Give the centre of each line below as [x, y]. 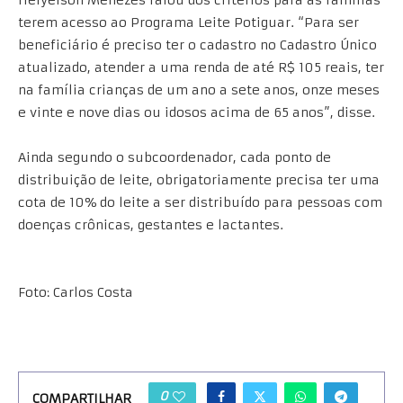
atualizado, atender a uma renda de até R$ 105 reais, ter [201, 67]
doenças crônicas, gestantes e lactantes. [151, 225]
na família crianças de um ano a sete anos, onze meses [199, 90]
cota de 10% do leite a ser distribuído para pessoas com [200, 202]
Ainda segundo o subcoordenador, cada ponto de [175, 157]
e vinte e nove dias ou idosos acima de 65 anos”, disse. [197, 112]
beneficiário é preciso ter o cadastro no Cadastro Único [197, 45]
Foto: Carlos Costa [76, 292]
